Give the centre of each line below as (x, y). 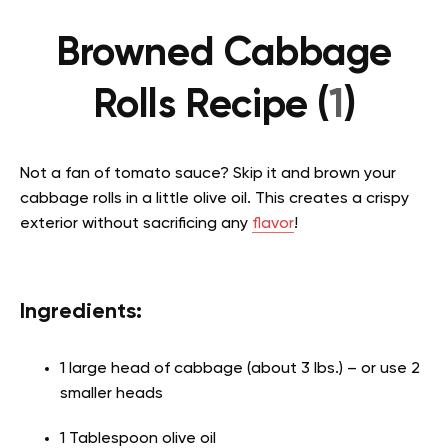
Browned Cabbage (223, 54)
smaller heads (111, 394)
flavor (273, 224)
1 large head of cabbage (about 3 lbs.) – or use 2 (240, 369)
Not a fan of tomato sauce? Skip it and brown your (208, 174)
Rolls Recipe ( (211, 106)
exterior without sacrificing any (136, 224)
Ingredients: (81, 312)
